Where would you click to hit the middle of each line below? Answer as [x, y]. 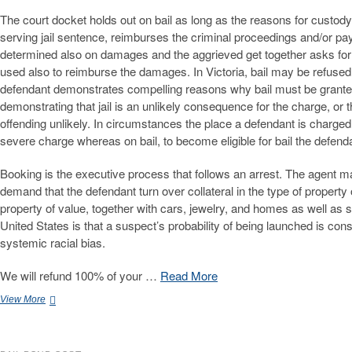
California [66, 313]
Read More [189, 276]
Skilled [59, 299]
